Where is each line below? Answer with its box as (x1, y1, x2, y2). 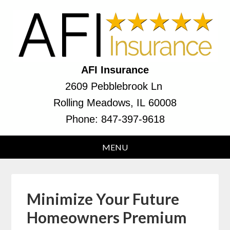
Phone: (65, 113, 101, 125)
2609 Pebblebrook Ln (65, 81, 165, 92)
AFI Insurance (81, 64, 149, 75)
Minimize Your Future (27, 189, 180, 208)
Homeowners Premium (27, 208, 187, 226)
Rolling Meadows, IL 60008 (53, 97, 177, 108)
